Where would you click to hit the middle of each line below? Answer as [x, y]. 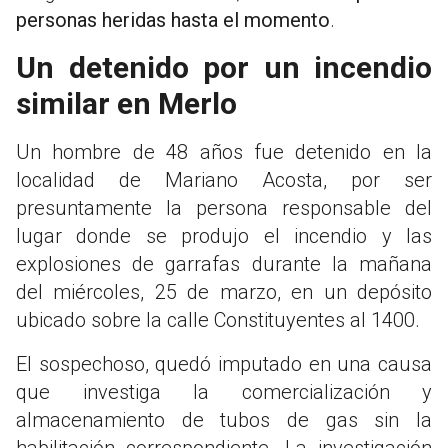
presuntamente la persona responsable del [224, 207]
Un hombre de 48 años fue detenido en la [224, 151]
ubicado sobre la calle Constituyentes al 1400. [218, 319]
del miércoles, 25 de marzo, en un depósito [224, 291]
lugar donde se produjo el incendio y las [224, 235]
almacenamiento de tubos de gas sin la [224, 419]
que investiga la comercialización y [224, 391]
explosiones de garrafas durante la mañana [224, 263]
